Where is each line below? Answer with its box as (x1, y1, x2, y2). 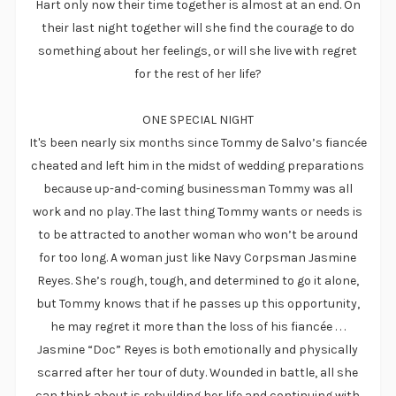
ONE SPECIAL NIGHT (141, 112, 254, 128)
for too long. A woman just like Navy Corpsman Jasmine (39, 250, 357, 266)
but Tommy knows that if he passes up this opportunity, (35, 296, 360, 312)
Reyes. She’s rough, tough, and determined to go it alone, (36, 273, 359, 289)
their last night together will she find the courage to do (41, 20, 354, 36)
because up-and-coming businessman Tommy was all (42, 181, 353, 197)
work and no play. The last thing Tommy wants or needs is (33, 204, 363, 220)
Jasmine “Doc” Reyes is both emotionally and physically (37, 342, 359, 358)
